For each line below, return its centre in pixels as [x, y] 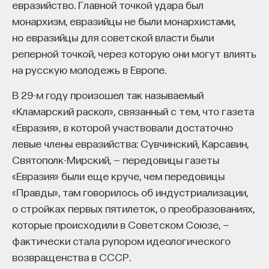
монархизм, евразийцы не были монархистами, [124, 21]
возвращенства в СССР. [71, 257]
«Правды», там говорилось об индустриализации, [130, 192]
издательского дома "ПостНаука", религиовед [157, 95]
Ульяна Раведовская [118, 128]
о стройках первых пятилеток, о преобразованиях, [133, 208]
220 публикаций [95, 262]
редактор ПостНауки [108, 199]
